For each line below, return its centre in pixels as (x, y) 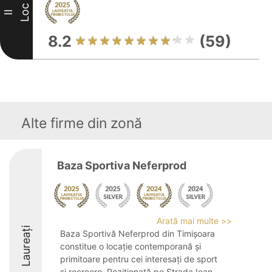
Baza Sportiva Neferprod (122, 165)
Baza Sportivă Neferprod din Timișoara (138, 233)
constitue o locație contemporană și (131, 246)
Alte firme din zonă (82, 123)
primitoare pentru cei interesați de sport (139, 259)
